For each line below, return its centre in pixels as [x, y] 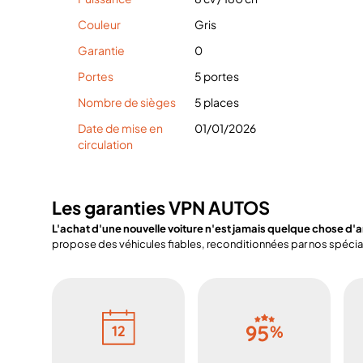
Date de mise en [120, 128]
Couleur [99, 24]
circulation [105, 144]
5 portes [217, 76]
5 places [217, 102]
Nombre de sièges [127, 102]
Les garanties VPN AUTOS [161, 207]
